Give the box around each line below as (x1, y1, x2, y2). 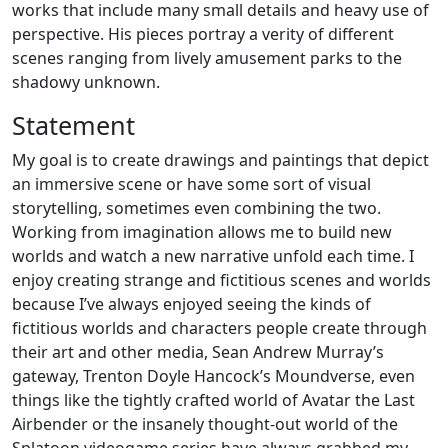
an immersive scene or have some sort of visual (12, 173, 371, 196)
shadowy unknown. (12, 71, 160, 94)
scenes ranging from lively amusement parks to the (12, 47, 402, 70)
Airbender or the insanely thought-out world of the (12, 413, 398, 436)
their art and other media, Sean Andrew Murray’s (12, 341, 384, 364)
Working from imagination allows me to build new (12, 221, 392, 244)
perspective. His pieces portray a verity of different (12, 23, 394, 46)
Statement (12, 108, 135, 143)
